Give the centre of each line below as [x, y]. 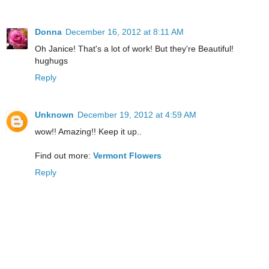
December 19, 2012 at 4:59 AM [137, 115]
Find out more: [64, 156]
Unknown [54, 115]
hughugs [51, 61]
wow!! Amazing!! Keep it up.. [88, 132]
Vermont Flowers [127, 156]
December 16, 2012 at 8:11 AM [125, 32]
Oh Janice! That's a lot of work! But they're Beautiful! [134, 49]
